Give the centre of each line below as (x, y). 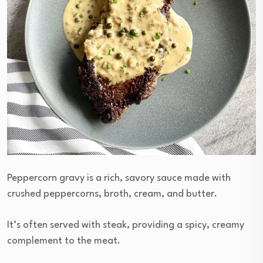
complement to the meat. (64, 241)
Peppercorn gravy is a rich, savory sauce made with (119, 178)
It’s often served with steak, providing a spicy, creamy (126, 225)
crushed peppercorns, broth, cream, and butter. (112, 194)
